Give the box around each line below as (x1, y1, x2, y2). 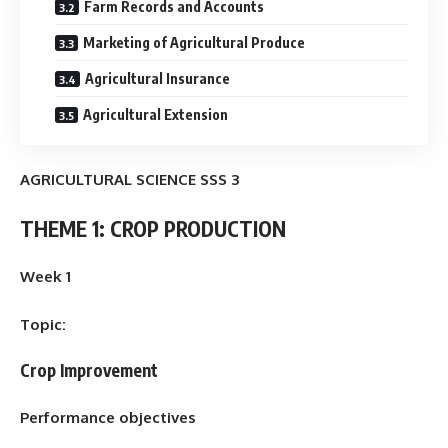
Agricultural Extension (83, 105, 228, 123)
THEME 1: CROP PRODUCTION (20, 214, 286, 242)
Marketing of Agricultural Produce (83, 33, 305, 51)
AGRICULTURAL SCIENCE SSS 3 (20, 170, 239, 189)
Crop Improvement (20, 359, 158, 381)
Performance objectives (20, 407, 196, 427)
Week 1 (20, 267, 71, 286)
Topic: (20, 314, 66, 334)
